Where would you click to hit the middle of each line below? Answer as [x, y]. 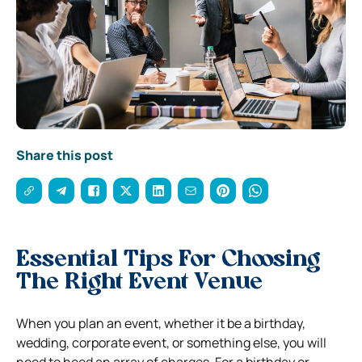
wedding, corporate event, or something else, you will [171, 343]
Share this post [65, 156]
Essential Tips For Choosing [168, 261]
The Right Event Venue [139, 283]
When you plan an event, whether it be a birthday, [161, 324]
